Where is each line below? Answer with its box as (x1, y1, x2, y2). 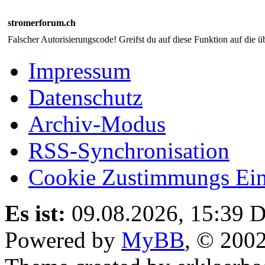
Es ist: (5, 201, 66, 227)
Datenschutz (28, 85, 143, 111)
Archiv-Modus (28, 111, 166, 137)
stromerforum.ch (8, 18, 76, 28)
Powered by (5, 227, 121, 253)
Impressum (28, 58, 131, 84)
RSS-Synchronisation (28, 138, 230, 164)
